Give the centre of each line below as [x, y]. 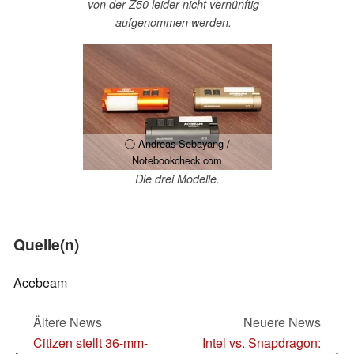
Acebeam [40, 282]
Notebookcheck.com [177, 160]
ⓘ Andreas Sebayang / [177, 144]
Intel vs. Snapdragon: [262, 342]
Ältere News [68, 322]
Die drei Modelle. [177, 179]
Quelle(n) [46, 245]
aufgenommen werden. [173, 22]
